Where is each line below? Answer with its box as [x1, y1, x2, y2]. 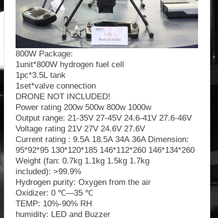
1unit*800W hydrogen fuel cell [15, 60, 124, 69]
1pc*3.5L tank [15, 71, 66, 80]
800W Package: [15, 49, 73, 58]
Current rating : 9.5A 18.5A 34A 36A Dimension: [15, 135, 189, 144]
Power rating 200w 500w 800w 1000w [15, 103, 151, 112]
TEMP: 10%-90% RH [15, 199, 92, 208]
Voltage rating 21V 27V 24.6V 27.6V [15, 124, 145, 133]
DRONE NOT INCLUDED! [15, 92, 110, 101]
